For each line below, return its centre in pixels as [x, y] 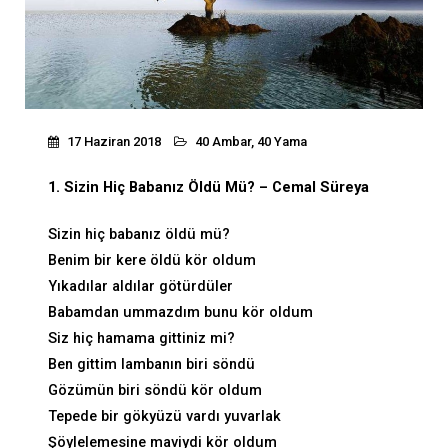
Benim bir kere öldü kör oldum [152, 261]
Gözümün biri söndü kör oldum [155, 391]
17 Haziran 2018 [112, 141]
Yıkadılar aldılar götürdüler [140, 287]
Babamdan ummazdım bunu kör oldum [180, 313]
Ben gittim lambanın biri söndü [151, 365]
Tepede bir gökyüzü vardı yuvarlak [164, 417]
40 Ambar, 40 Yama [251, 141]
